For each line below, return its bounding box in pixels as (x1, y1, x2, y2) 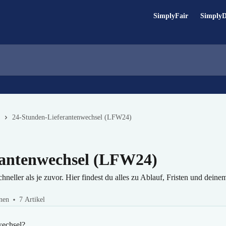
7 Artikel (19, 196, 45, 203)
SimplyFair (153, 12, 188, 20)
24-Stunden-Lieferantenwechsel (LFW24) (12, 114, 132, 121)
